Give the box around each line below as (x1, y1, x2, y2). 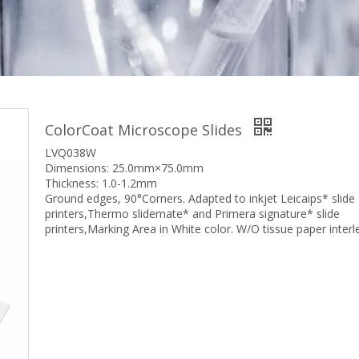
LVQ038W (45, 144, 96, 160)
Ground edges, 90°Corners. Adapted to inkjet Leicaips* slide (45, 190, 355, 206)
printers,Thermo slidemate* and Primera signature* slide (45, 205, 340, 221)
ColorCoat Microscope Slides (45, 119, 246, 139)
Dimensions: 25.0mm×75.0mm (45, 159, 204, 175)
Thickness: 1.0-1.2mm (45, 175, 157, 191)
